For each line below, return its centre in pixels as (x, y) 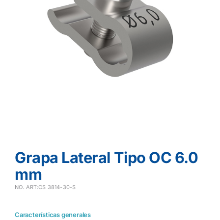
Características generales (53, 215)
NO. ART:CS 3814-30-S (45, 187)
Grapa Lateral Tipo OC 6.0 (106, 158)
